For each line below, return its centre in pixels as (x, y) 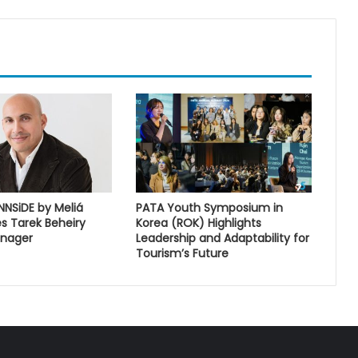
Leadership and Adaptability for (222, 238)
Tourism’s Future (182, 253)
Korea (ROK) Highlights (198, 223)
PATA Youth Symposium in (209, 207)
